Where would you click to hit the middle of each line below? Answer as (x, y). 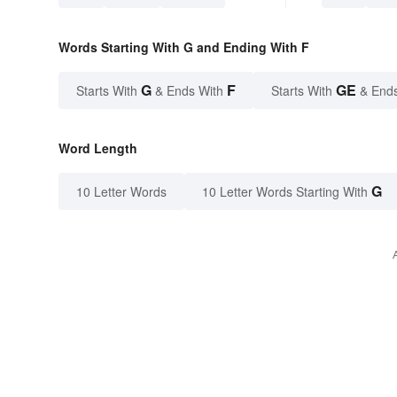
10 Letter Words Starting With (285, 192)
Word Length (98, 148)
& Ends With (189, 91)
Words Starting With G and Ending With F (184, 47)
